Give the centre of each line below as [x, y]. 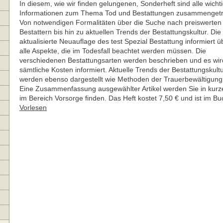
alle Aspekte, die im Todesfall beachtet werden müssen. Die [113, 51]
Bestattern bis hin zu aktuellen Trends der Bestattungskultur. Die [120, 32]
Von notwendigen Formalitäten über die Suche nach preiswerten [120, 22]
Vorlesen [33, 108]
